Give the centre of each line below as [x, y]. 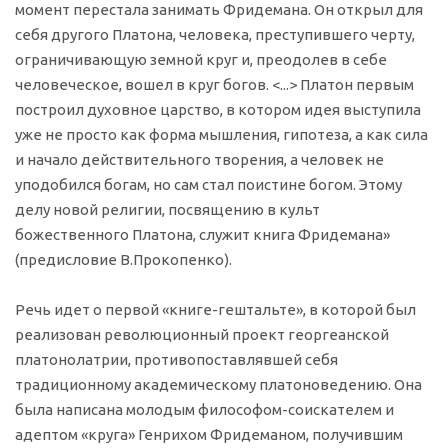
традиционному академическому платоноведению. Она [218, 385]
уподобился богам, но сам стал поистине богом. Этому [208, 185]
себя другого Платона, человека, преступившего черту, [215, 35]
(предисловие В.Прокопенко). [123, 260]
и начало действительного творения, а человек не [199, 160]
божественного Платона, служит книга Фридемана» [202, 235]
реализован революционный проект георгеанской [202, 335]
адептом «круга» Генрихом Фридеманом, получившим [209, 435]
